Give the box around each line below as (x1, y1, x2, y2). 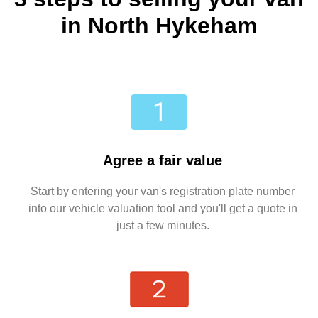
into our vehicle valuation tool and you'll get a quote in (28, 202, 297, 215)
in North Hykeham (61, 13, 257, 39)
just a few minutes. (116, 219, 209, 232)
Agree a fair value (103, 153, 222, 169)
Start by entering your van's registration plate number (31, 185, 295, 198)
